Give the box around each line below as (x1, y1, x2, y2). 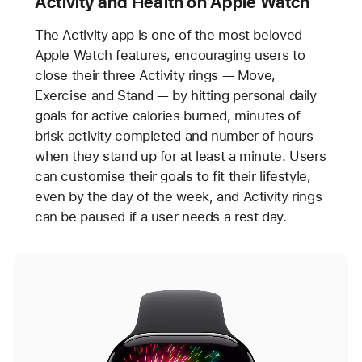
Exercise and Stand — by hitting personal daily (34, 87, 317, 104)
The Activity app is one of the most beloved (34, 27, 302, 44)
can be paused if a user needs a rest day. (34, 208, 287, 225)
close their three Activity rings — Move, (34, 67, 276, 84)
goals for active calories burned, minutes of (34, 107, 301, 124)
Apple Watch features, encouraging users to (34, 47, 305, 64)
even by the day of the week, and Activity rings (34, 188, 322, 205)
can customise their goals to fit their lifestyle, (34, 168, 311, 185)
